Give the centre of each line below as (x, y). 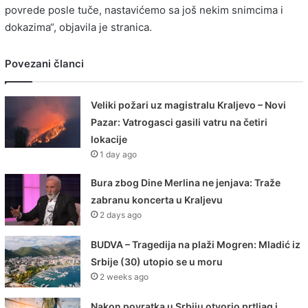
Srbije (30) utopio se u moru (157, 261)
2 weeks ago (124, 276)
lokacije (109, 139)
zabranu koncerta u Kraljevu (157, 199)
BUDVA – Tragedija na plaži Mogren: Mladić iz (196, 244)
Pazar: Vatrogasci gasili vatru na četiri (179, 122)
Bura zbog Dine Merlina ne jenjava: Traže (186, 182)
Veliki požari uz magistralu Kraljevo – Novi (189, 104)
